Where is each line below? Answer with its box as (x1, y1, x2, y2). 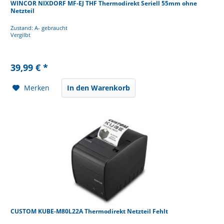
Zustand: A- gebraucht (10, 23, 68, 31)
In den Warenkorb (67, 82, 130, 92)
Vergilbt (10, 30, 31, 38)
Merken (24, 82, 50, 92)
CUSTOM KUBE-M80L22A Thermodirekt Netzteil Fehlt (10, 206, 168, 215)
